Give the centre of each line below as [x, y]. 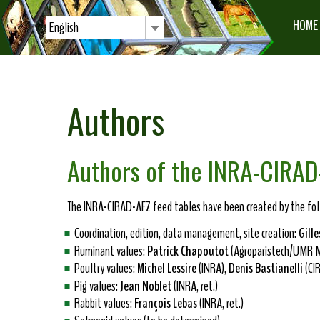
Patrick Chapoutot [188, 251]
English [64, 27]
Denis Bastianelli [266, 269]
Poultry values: [106, 269]
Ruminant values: [111, 251]
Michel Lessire [167, 269]
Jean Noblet [146, 286]
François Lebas [166, 304]
